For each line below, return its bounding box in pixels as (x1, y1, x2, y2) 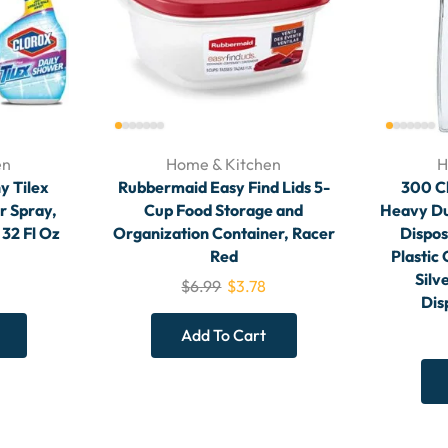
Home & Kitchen (166, 154, 282, 175)
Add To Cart (181, 325, 267, 346)
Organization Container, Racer (112, 223, 335, 244)
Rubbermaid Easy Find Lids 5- (117, 177, 330, 198)
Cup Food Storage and (144, 200, 304, 221)
